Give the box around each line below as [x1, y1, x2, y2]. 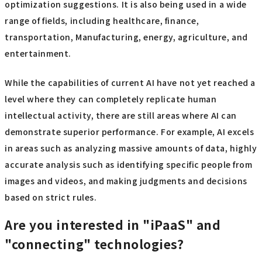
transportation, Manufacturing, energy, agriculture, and [5, 30, 248, 43]
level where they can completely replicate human [5, 93, 217, 105]
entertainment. [5, 47, 71, 59]
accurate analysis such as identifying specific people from [5, 158, 253, 171]
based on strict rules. [5, 191, 97, 204]
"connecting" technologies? [5, 235, 184, 253]
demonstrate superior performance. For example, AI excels [5, 126, 254, 138]
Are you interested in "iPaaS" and [5, 216, 221, 234]
